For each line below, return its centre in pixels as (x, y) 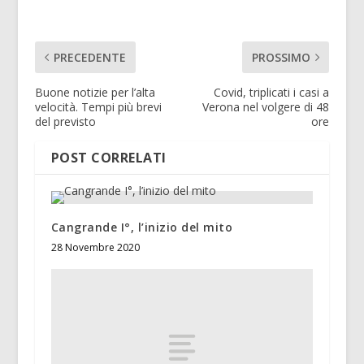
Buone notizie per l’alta (95, 92)
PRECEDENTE (89, 57)
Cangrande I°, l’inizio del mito (142, 227)
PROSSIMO (282, 57)
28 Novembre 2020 (95, 247)
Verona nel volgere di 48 (266, 106)
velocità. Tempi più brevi (98, 106)
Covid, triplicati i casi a (272, 92)
